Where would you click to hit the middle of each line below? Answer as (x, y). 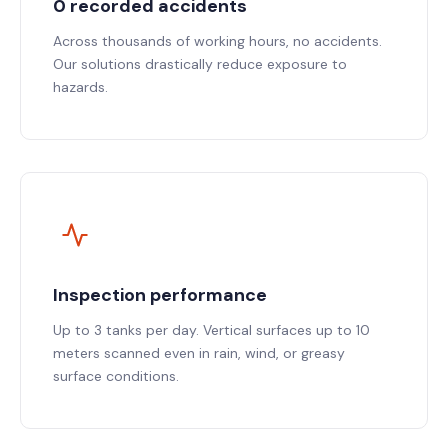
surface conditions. (116, 376)
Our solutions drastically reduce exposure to (200, 64)
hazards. (80, 87)
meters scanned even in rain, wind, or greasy (199, 353)
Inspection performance (160, 295)
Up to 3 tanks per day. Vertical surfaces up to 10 (211, 330)
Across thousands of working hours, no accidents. (217, 41)
